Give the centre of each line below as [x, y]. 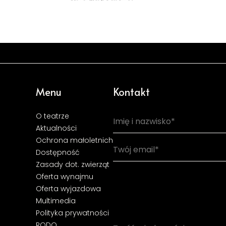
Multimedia [56, 201]
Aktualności [56, 128]
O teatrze [52, 116]
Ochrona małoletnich [74, 140]
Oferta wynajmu [65, 177]
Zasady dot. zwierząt [73, 164]
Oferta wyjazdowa [68, 189]
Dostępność [58, 152]
